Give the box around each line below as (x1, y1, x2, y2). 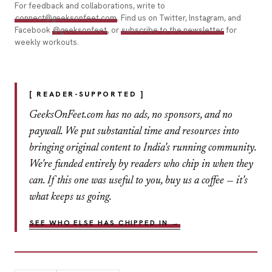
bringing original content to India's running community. (29, 142, 256, 154)
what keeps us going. (29, 191, 112, 203)
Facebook (15, 24, 52, 35)
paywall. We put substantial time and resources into (29, 126, 239, 137)
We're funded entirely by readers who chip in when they (29, 158, 253, 170)
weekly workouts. (15, 36, 79, 47)
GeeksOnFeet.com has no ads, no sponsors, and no (29, 109, 233, 121)
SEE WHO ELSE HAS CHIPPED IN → (30, 217, 180, 228)
